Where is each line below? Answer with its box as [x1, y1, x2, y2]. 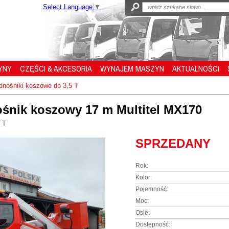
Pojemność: [135, 186, 168, 193]
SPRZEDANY [135, 136, 211, 150]
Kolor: [135, 174, 152, 181]
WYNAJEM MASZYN [100, 63, 164, 74]
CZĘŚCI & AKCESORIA [20, 63, 92, 74]
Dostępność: [135, 221, 170, 228]
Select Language [43, 3, 93, 11]
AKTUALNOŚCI [172, 63, 219, 74]
